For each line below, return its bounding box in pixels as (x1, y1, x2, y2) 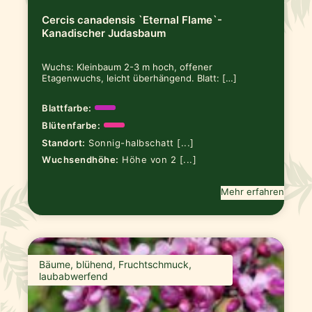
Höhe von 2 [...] (122, 154, 197, 166)
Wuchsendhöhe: (42, 154, 119, 166)
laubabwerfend (39, 270, 109, 283)
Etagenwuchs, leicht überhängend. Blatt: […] (42, 72, 237, 84)
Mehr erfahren (220, 186, 284, 198)
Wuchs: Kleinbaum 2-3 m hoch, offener (42, 61, 213, 72)
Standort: (42, 136, 86, 148)
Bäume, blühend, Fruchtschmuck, (39, 258, 192, 271)
